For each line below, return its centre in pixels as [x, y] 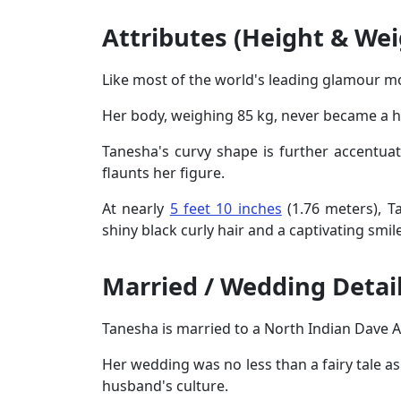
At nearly [136, 208]
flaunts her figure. [165, 172]
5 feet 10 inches [226, 208]
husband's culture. [167, 385]
